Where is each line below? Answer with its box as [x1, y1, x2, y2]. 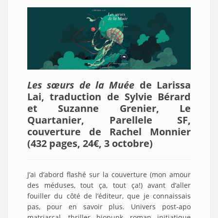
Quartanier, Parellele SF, [27, 113, 191, 127]
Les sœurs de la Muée [27, 78, 135, 92]
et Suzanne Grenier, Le [27, 102, 191, 115]
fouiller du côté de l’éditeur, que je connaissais [27, 191, 191, 201]
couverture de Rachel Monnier [27, 125, 191, 139]
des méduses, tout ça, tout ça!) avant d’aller [27, 181, 191, 190]
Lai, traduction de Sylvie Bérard [27, 90, 191, 104]
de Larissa [134, 78, 191, 92]
